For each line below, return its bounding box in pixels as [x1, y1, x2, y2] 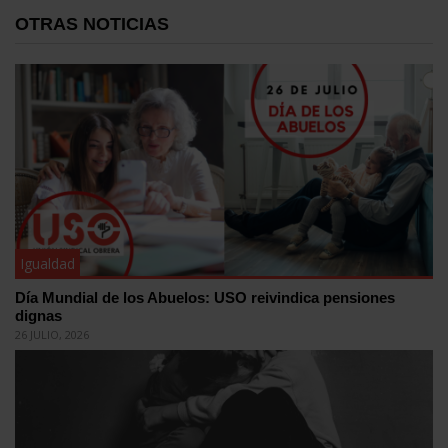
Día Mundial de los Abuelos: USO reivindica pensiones [15, 289, 395, 307]
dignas [15, 307, 62, 325]
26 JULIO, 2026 [15, 327, 89, 343]
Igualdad [20, 254, 75, 274]
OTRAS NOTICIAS [15, 13, 169, 34]
